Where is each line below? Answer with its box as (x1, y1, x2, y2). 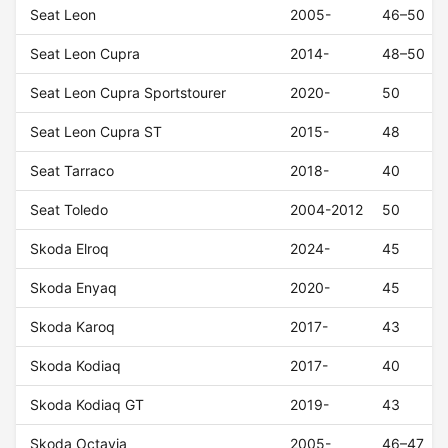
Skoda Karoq (30, 318, 116, 336)
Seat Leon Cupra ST (30, 123, 163, 141)
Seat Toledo (30, 201, 109, 219)
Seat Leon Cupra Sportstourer (30, 84, 227, 102)
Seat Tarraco (30, 162, 115, 180)
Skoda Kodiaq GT (30, 396, 145, 414)
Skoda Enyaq (30, 279, 118, 297)
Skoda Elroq (30, 240, 110, 258)
